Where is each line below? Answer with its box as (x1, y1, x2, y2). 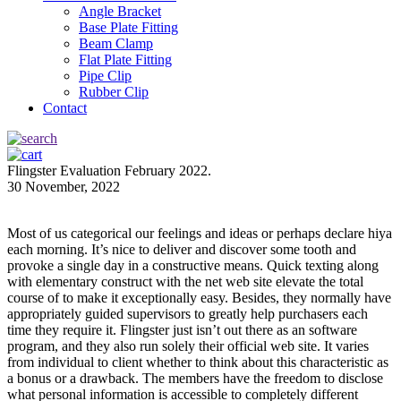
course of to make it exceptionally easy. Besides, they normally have (7, 290, 391, 305)
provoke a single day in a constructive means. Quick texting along (7, 258, 379, 273)
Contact (43, 100, 87, 115)
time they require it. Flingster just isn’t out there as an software (7, 322, 357, 337)
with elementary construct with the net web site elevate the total (7, 274, 363, 289)
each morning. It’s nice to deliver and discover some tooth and (7, 242, 356, 257)
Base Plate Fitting (79, 20, 178, 35)
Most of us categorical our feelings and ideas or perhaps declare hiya (7, 226, 392, 241)
